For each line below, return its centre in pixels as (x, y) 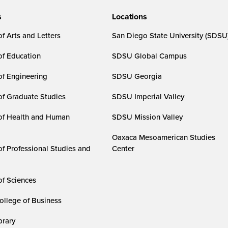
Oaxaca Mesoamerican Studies (164, 137)
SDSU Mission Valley (148, 117)
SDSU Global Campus (150, 56)
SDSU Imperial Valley (148, 96)
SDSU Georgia (137, 76)
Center (123, 148)
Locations (130, 17)
